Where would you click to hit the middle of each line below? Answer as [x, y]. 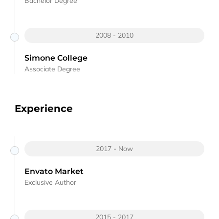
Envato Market [54, 171]
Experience [44, 108]
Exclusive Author [50, 182]
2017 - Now [114, 148]
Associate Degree [52, 69]
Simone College [56, 58]
